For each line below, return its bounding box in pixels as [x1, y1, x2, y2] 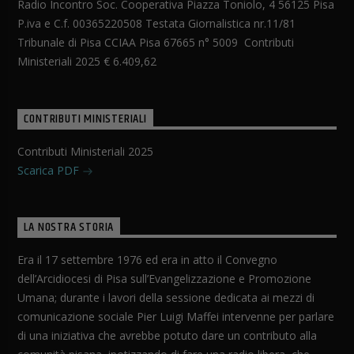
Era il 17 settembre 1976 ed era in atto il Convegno [17, 251, 278, 267]
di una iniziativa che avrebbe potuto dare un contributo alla [17, 327, 318, 343]
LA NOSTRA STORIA [24, 217, 115, 238]
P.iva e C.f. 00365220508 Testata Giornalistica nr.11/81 [17, 16, 296, 32]
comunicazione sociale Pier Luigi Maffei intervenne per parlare [17, 308, 335, 324]
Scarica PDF [17, 162, 83, 178]
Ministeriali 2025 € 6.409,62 [17, 54, 157, 70]
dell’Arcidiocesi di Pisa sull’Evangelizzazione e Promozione [17, 270, 312, 286]
